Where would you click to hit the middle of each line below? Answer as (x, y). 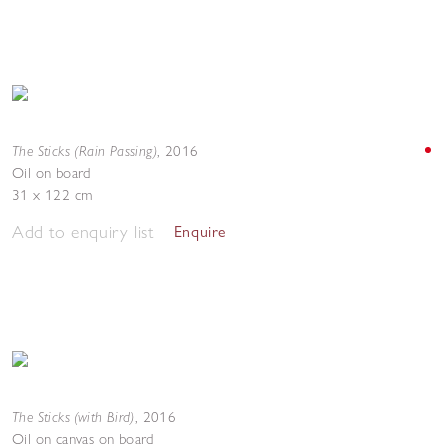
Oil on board (51, 173)
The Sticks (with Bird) (73, 416)
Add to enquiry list (83, 231)
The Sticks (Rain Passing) (84, 150)
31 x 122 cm (52, 195)
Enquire (200, 231)
